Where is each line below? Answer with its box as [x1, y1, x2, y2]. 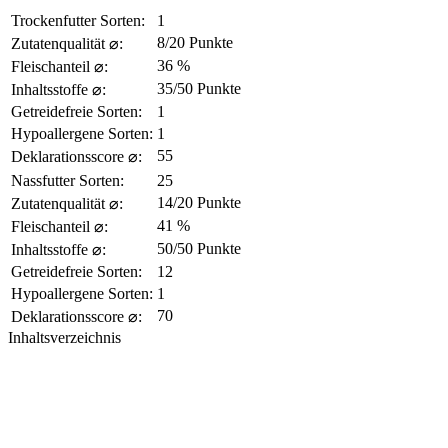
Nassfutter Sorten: [11, 172, 124, 190]
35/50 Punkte [157, 80, 241, 98]
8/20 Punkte [157, 34, 233, 52]
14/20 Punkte [157, 194, 241, 212]
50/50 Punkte [157, 240, 241, 258]
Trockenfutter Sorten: [11, 12, 145, 30]
